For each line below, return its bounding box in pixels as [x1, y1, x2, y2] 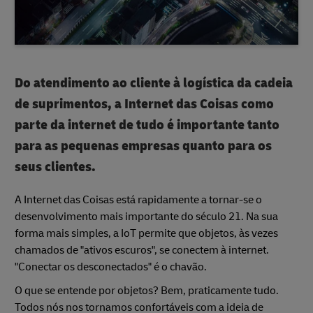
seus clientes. [15, 158, 96, 176]
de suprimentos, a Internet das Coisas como [15, 95, 274, 113]
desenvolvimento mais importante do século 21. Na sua [15, 210, 278, 224]
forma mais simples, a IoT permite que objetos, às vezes [15, 226, 278, 241]
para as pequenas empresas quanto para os [15, 137, 272, 155]
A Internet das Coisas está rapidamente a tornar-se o [15, 193, 262, 208]
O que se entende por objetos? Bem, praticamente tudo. [15, 284, 279, 298]
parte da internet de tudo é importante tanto [15, 116, 279, 134]
